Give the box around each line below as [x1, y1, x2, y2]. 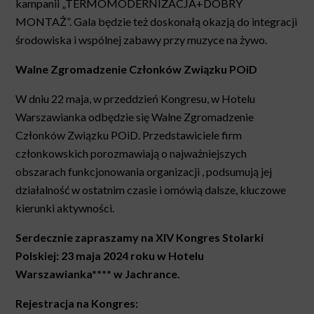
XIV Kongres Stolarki [156, 231, 264, 245]
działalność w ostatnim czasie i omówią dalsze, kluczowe [15, 183, 287, 197]
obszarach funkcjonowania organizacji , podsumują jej [15, 165, 273, 179]
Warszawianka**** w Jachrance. [15, 267, 181, 281]
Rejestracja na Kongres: [15, 296, 139, 310]
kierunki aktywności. [15, 201, 115, 215]
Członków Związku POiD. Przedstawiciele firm [15, 128, 243, 142]
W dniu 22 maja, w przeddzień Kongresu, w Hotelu [15, 92, 256, 106]
